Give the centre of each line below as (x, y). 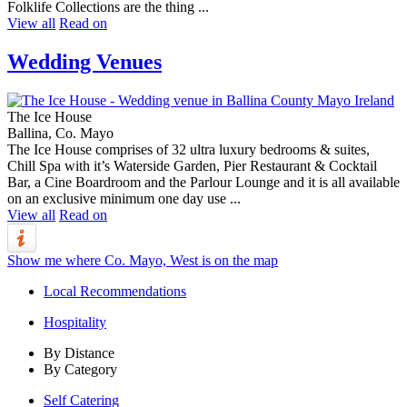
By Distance (79, 353)
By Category (80, 370)
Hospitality (75, 323)
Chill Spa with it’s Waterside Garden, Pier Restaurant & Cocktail (192, 166)
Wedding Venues (84, 62)
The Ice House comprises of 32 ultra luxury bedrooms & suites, (189, 150)
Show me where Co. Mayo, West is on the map (143, 261)
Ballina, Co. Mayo (60, 134)
